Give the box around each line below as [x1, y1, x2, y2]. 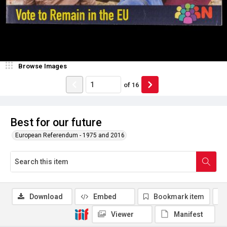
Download [29, 193, 63, 201]
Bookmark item [154, 193, 204, 201]
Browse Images [18, 62, 67, 70]
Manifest [174, 210, 203, 218]
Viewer [111, 210, 134, 218]
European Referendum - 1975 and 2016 [15, 132, 125, 139]
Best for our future [10, 116, 102, 129]
